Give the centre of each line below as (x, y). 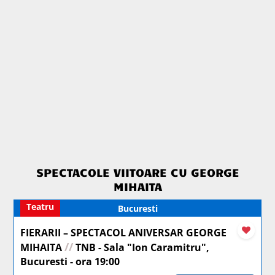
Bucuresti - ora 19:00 (70, 261)
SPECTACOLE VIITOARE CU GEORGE (137, 172)
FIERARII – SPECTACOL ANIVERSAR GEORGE (124, 232)
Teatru (41, 206)
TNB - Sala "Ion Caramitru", (141, 247)
